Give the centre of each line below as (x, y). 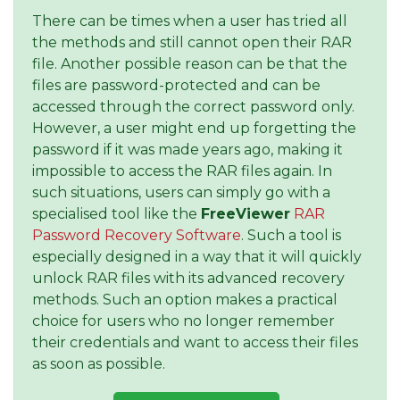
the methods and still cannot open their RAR (192, 43)
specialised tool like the (117, 214)
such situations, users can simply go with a (181, 193)
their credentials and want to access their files (195, 343)
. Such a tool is (291, 236)
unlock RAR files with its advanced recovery (188, 279)
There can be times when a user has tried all (190, 21)
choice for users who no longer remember (183, 321)
